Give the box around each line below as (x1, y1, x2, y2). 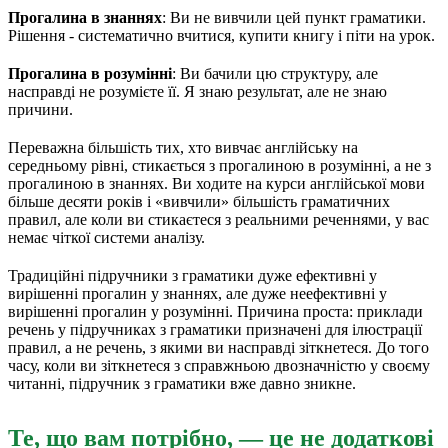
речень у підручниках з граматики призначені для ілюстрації (8, 320, 422, 338)
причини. (8, 100, 73, 118)
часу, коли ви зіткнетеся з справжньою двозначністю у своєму (8, 356, 430, 374)
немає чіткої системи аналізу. (8, 228, 205, 246)
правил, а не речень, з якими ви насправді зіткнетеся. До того (8, 338, 429, 356)
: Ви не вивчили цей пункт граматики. (162, 8, 426, 26)
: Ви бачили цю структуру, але (172, 64, 378, 82)
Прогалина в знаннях (8, 8, 162, 26)
